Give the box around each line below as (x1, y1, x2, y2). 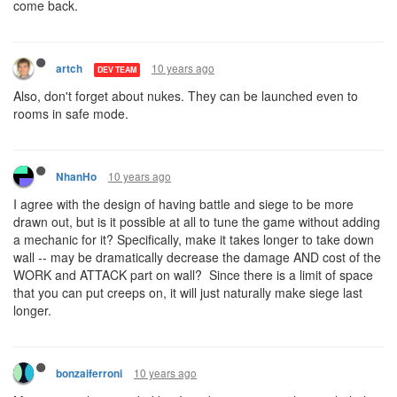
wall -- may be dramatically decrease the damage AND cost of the (13, 248, 381, 266)
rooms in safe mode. (13, 105, 128, 122)
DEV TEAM (97, 63, 136, 75)
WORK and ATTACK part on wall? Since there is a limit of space (13, 266, 373, 284)
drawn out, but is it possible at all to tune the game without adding (13, 213, 380, 230)
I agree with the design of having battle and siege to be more (13, 195, 354, 213)
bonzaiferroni (56, 366, 122, 381)
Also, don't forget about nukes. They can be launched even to (13, 87, 358, 105)
